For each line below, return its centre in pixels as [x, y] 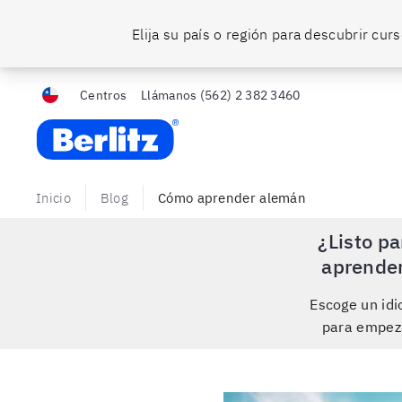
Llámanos [169, 95]
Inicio [53, 198]
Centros [104, 95]
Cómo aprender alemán [232, 198]
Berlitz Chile [75, 128]
